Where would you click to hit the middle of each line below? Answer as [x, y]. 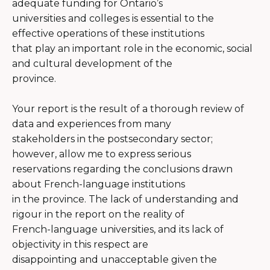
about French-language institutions [99, 184]
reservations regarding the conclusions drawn [122, 169]
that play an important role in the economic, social [132, 48]
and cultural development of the [92, 63]
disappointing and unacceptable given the [115, 259]
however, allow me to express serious [102, 154]
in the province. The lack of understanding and [125, 199]
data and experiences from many [92, 124]
